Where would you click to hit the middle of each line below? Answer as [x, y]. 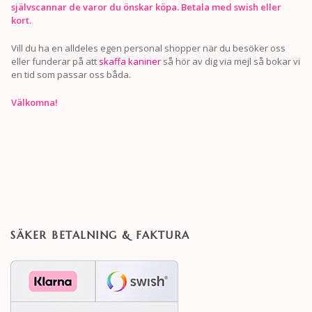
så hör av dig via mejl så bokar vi [231, 61]
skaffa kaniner [130, 61]
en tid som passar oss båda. [71, 74]
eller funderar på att [55, 61]
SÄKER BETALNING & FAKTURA [100, 235]
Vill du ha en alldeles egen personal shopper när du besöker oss [148, 48]
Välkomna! [34, 102]
